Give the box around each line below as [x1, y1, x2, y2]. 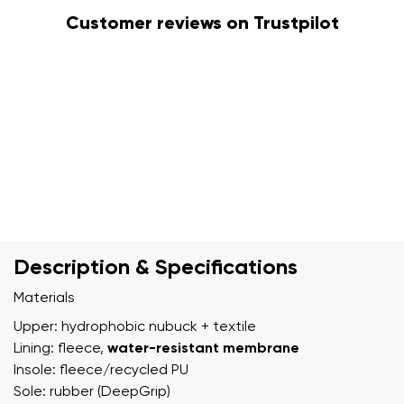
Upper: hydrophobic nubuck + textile [14, 319, 256, 335]
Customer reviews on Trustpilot [65, 14, 339, 33]
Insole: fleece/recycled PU [14, 363, 188, 378]
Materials [14, 290, 75, 306]
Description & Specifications [14, 256, 298, 279]
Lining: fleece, [14, 341, 107, 356]
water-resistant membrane [107, 341, 299, 356]
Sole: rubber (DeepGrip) [14, 384, 170, 399]
